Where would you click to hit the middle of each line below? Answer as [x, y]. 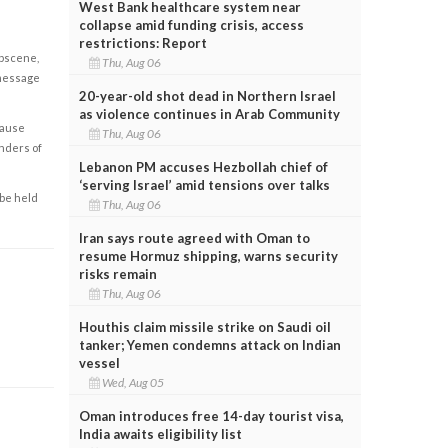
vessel [99, 362]
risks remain [117, 273]
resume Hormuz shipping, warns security [208, 255]
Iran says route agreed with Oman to [194, 237]
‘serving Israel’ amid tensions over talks [204, 184]
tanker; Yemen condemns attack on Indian [209, 344]
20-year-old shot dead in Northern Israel [207, 95]
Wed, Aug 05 [133, 382]
